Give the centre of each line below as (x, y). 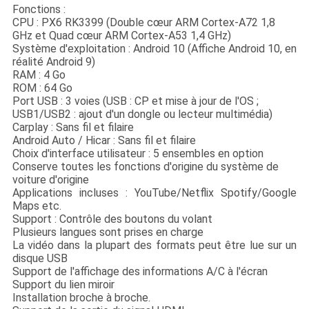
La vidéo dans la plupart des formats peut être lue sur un (154, 246)
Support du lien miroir (63, 285)
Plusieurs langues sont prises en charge (108, 232)
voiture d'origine (50, 180)
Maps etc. (37, 206)
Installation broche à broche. (81, 298)
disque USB (40, 259)
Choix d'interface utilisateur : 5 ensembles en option (138, 154)
